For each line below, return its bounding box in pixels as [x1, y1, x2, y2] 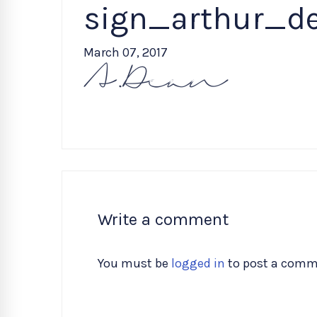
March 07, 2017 [83, 45, 168, 60]
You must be [98, 255, 171, 271]
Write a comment [98, 209, 229, 229]
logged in [171, 255, 225, 271]
